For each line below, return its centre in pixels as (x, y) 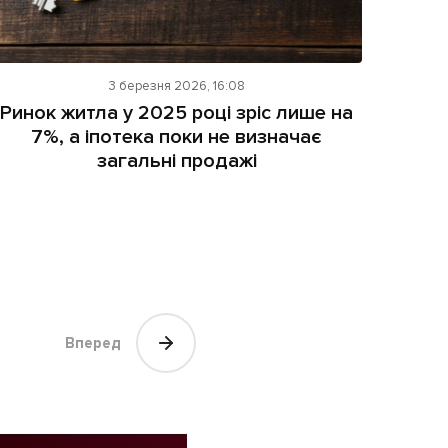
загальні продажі (176, 161)
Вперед (93, 343)
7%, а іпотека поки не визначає (177, 137)
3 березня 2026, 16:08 (176, 86)
